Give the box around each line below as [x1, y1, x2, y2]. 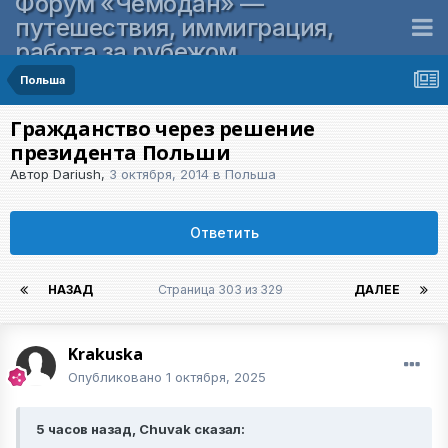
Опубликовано [68, 369, 166, 385]
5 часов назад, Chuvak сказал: [36, 421, 245, 437]
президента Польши [10, 139, 231, 166]
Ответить [189, 224, 259, 241]
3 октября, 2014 [109, 166, 209, 182]
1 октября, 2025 [166, 369, 266, 385]
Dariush [53, 166, 101, 182]
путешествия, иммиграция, [15, 12, 333, 42]
